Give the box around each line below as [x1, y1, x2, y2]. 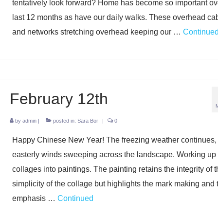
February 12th [9, 90, 108, 108]
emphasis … [12, 194, 57, 202]
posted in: [51, 118, 77, 124]
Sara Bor [77, 118, 98, 124]
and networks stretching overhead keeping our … [12, 28, 183, 36]
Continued [57, 194, 93, 202]
